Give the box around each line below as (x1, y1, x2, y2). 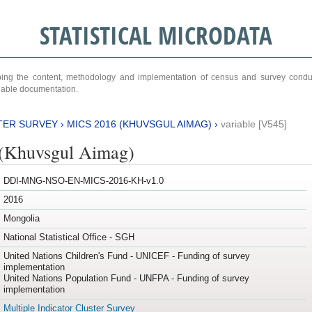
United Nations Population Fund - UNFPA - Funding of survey (3, 273, 249, 284)
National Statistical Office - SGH (3, 232, 134, 243)
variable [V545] (220, 118, 287, 130)
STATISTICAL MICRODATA (39, 19, 272, 52)
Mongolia (3, 213, 40, 224)
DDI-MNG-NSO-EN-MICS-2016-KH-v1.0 (3, 175, 164, 187)
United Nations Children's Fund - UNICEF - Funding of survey (3, 251, 250, 262)
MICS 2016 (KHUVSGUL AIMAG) (66, 118, 212, 130)
